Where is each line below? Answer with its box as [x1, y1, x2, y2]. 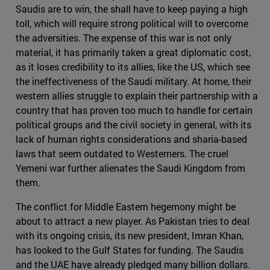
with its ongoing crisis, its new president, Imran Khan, [16, 229, 243, 242]
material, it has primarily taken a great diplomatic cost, [16, 46, 251, 59]
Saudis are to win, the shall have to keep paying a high [16, 2, 248, 16]
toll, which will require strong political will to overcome [16, 17, 248, 30]
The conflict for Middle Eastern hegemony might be [16, 200, 236, 213]
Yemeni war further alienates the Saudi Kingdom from [16, 162, 245, 175]
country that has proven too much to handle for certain [16, 104, 253, 117]
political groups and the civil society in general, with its [16, 118, 251, 131]
